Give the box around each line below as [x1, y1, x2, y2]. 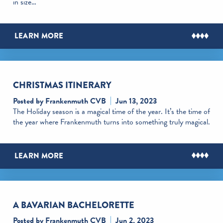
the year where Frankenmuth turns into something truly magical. [12, 115, 210, 128]
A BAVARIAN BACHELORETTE [12, 198, 134, 212]
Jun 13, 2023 [115, 95, 157, 107]
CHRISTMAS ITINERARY [12, 79, 111, 92]
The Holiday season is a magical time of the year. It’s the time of [12, 105, 210, 117]
